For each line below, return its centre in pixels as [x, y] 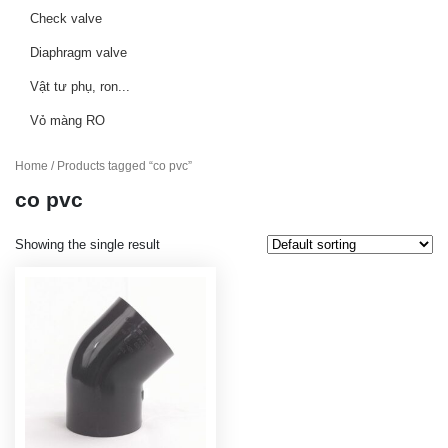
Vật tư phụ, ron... [80, 86]
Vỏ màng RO [67, 120]
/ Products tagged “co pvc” [120, 166]
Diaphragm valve [78, 52]
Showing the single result [87, 245]
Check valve [66, 18]
